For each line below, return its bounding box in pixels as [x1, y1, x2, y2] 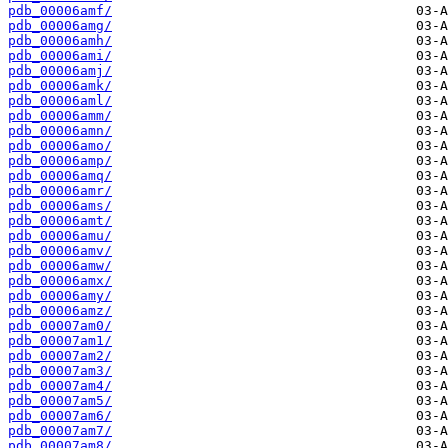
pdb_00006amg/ [8, 18, 112, 34]
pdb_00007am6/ [8, 408, 112, 424]
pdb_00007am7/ [8, 423, 112, 439]
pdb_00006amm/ [8, 108, 112, 124]
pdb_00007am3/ [8, 363, 112, 379]
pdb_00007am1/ [8, 333, 112, 349]
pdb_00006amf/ [8, 3, 112, 19]
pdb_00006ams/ [8, 198, 112, 214]
